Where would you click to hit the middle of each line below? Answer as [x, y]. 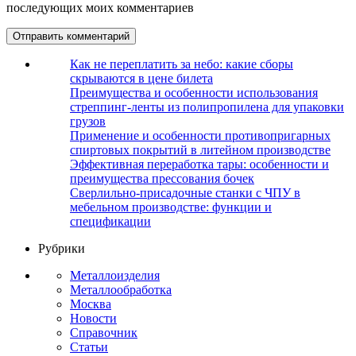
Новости [93, 319]
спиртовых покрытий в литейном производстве [200, 150]
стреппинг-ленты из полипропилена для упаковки [207, 107]
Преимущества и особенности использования [194, 93]
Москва [91, 304]
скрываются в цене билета [141, 79]
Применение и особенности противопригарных [200, 136]
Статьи [89, 347]
